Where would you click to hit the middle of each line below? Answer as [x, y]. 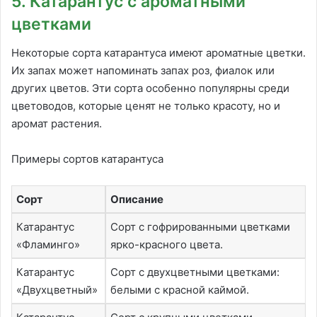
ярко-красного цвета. [167, 244]
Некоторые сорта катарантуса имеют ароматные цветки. [158, 52]
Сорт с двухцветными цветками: [195, 272]
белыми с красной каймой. [180, 289]
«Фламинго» [48, 244]
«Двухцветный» [57, 289]
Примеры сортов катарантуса [87, 158]
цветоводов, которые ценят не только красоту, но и [146, 105]
